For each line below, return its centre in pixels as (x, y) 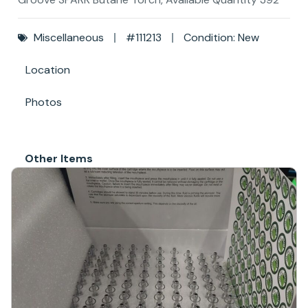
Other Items (59, 159)
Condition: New (221, 38)
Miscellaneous (68, 38)
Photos (44, 102)
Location (48, 70)
